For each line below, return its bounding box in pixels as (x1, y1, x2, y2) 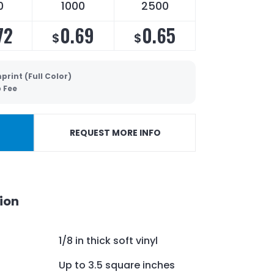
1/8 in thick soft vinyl (59, 233, 158, 248)
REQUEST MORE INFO (69, 127, 161, 139)
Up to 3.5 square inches (59, 257, 175, 272)
